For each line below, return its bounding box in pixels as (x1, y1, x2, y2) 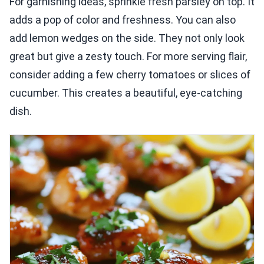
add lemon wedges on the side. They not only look (9, 32, 245, 45)
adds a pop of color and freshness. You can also (9, 14, 236, 27)
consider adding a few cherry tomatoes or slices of (9, 68, 250, 81)
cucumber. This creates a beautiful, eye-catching (9, 87, 242, 100)
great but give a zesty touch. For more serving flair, (9, 50, 247, 63)
